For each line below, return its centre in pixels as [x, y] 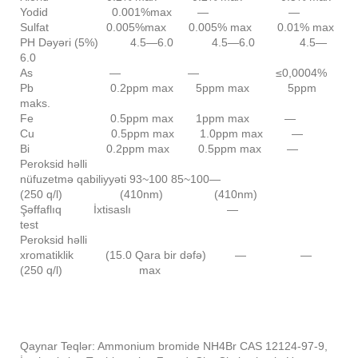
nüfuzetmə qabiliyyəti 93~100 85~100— [120, 179]
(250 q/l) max [90, 270]
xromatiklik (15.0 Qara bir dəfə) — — [166, 255]
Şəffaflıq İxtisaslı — [129, 210]
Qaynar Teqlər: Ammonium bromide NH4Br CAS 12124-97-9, [174, 346]
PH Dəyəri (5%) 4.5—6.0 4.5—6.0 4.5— [173, 43]
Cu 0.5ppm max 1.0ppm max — [161, 134]
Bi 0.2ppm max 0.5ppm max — [159, 149]
